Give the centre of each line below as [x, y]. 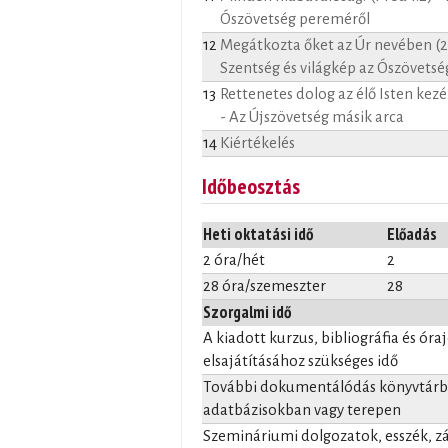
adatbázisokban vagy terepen [302, 410]
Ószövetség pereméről [295, 19]
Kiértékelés [257, 143]
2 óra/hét [234, 260]
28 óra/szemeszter [264, 286]
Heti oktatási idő [258, 234]
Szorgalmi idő [247, 312]
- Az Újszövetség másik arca [312, 117]
